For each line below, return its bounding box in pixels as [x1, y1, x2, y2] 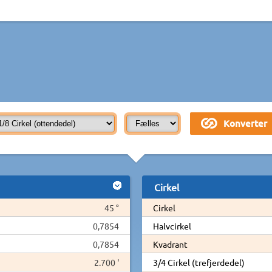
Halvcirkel [152, 220, 191, 231]
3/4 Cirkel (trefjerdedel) [152, 256, 245, 268]
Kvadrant [152, 238, 188, 250]
